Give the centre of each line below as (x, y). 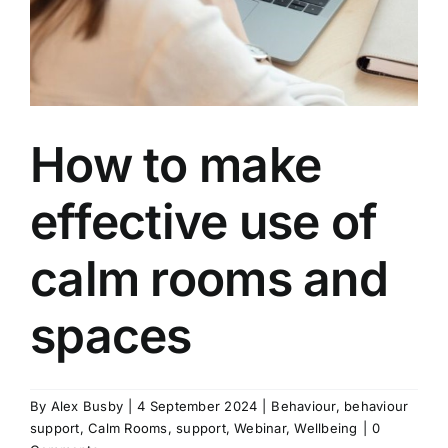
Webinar (260, 427)
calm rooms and (209, 278)
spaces (111, 335)
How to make (176, 164)
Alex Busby (87, 405)
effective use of (204, 221)
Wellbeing (326, 427)
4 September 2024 (197, 405)
